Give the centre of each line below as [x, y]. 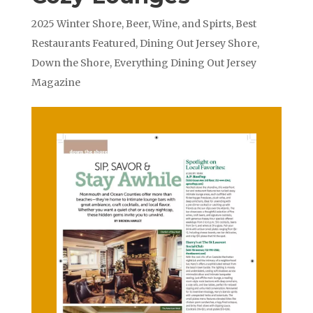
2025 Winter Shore [76, 24]
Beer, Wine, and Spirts [178, 24]
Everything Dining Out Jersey [185, 63]
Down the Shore [70, 63]
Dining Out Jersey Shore [198, 44]
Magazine [56, 83]
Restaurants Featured [83, 44]
